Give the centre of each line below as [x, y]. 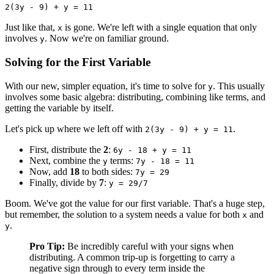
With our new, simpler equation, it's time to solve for [106, 86]
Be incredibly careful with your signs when [149, 246]
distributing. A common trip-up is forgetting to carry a [132, 257]
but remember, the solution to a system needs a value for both [124, 214]
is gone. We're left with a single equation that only [160, 28]
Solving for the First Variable [78, 62]
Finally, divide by [64, 182]
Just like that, [31, 28]
